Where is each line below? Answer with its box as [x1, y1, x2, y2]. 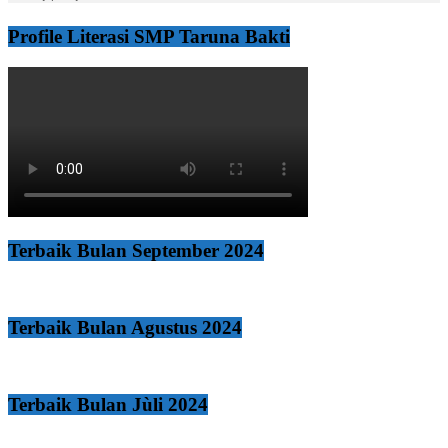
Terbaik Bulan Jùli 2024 [8, 394, 208, 416]
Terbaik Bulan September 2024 [8, 239, 264, 261]
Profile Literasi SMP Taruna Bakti [8, 26, 290, 48]
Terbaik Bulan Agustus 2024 [8, 317, 242, 339]
